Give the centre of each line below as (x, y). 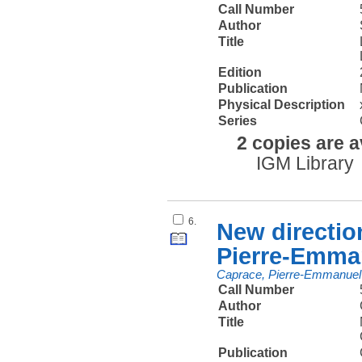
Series (238, 121)
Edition (240, 73)
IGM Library (305, 163)
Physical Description (282, 105)
